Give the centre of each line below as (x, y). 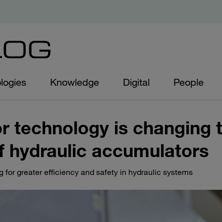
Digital (136, 82)
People (189, 82)
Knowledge (75, 82)
